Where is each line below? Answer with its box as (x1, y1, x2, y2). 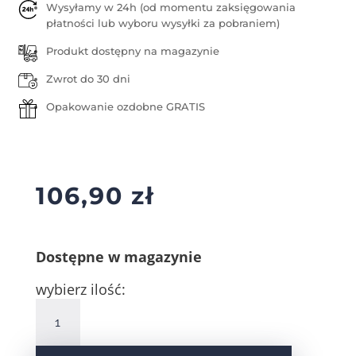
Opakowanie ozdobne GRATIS (45, 100, 205, 114)
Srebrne (34, 319, 72, 332)
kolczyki (34, 338, 73, 350)
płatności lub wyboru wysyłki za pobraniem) (45, 17, 280, 30)
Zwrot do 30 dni (45, 72, 130, 86)
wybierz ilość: (35, 280, 126, 300)
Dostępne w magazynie (35, 247, 202, 267)
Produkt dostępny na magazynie (45, 44, 219, 58)
